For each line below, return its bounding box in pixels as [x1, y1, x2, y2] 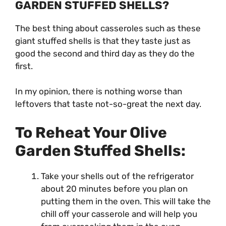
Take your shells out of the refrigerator [41, 171, 194, 181]
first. [15, 61, 35, 71]
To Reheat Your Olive [15, 123, 167, 142]
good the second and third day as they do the [15, 48, 195, 59]
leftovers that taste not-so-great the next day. [15, 99, 203, 109]
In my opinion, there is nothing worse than [15, 86, 182, 97]
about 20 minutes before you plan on [41, 183, 188, 194]
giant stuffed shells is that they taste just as [15, 35, 191, 46]
